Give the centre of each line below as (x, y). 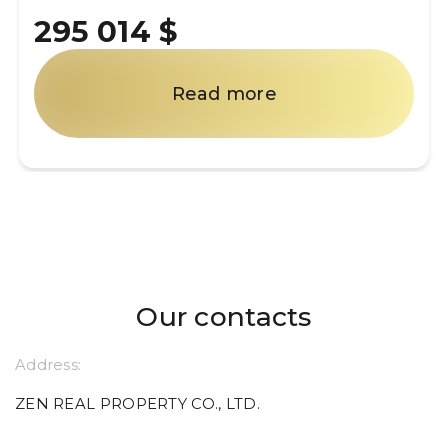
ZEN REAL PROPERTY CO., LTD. (137, 404)
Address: (48, 365)
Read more (224, 94)
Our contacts (224, 316)
